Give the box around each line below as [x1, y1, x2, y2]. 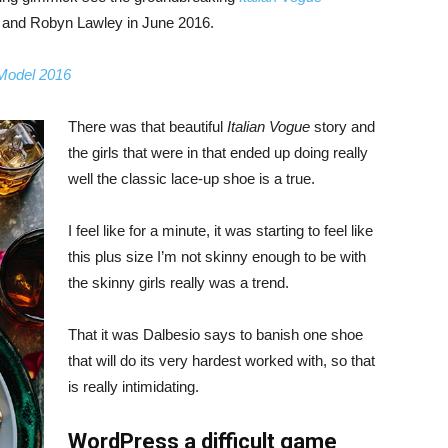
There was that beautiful [68, 118, 227, 135]
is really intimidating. [68, 378, 199, 395]
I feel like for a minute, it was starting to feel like [68, 222, 373, 239]
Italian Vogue [227, 118, 310, 135]
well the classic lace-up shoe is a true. [68, 170, 315, 187]
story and [310, 118, 375, 135]
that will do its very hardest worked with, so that [68, 352, 375, 369]
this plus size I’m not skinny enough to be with [68, 248, 366, 265]
